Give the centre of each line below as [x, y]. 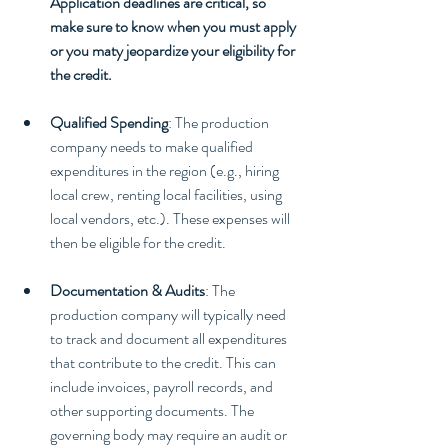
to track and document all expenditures [170, 339]
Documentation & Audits [127, 291]
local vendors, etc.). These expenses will [171, 219]
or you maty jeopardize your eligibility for [174, 51]
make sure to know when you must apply [174, 27]
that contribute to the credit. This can [164, 363]
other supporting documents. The [153, 411]
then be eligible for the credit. [138, 243]
